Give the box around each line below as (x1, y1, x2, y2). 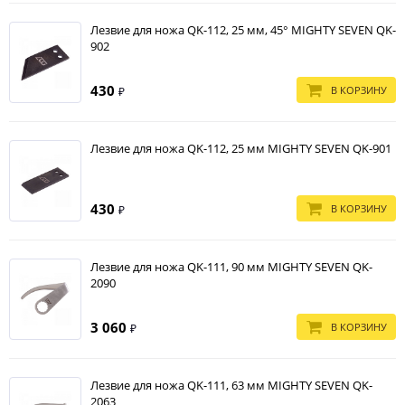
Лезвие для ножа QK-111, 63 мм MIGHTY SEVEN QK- (90, 377, 372, 393)
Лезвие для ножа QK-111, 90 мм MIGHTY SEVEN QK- (90, 259, 372, 275)
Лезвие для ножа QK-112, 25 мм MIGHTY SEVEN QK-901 (90, 140, 391, 156)
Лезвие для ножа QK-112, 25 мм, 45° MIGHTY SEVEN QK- (90, 22, 396, 38)
